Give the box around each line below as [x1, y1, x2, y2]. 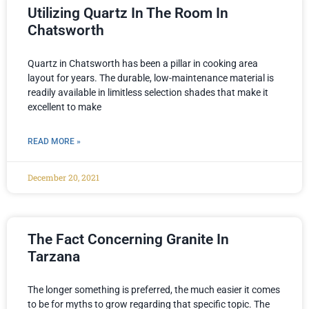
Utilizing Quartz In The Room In [28, 5, 228, 22]
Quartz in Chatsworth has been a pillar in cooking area [28, 58, 258, 70]
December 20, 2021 [28, 172, 99, 183]
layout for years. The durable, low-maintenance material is [28, 72, 274, 84]
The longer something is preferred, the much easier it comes [28, 284, 280, 296]
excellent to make [28, 101, 101, 113]
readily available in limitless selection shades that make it [28, 87, 268, 99]
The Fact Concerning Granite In [28, 231, 229, 248]
